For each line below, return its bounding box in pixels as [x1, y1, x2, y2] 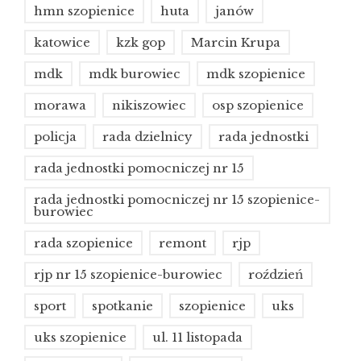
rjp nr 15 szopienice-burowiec [34, 267, 222, 283]
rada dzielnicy [102, 129, 193, 145]
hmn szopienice [34, 3, 135, 19]
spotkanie [92, 298, 153, 314]
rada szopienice [34, 235, 133, 251]
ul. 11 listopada [152, 330, 243, 346]
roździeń [248, 267, 303, 283]
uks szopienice [34, 330, 127, 346]
